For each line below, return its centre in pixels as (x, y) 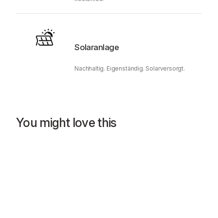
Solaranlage (97, 47)
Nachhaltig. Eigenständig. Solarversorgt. (130, 69)
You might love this (66, 122)
